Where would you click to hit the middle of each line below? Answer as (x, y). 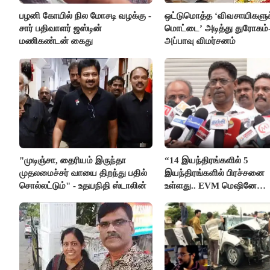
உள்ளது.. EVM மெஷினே (210, 185)
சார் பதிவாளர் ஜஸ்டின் (61, 28)
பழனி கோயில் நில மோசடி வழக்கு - (85, 15)
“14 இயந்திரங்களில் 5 (206, 160)
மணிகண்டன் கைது (56, 41)
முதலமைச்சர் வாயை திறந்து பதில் (83, 173)
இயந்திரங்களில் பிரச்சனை (214, 173)
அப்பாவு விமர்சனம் (200, 41)
